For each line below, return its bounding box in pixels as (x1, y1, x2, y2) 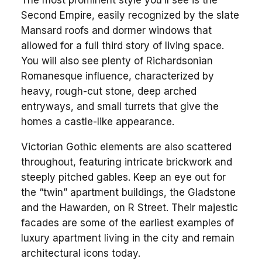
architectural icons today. (20, 247, 140, 259)
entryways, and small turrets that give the (20, 100, 219, 112)
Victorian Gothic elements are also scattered (20, 140, 232, 153)
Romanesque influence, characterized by (20, 70, 214, 82)
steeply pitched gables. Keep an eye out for (20, 171, 226, 183)
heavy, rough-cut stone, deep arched (20, 85, 196, 97)
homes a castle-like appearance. (20, 115, 174, 127)
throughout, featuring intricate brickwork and (20, 156, 232, 168)
